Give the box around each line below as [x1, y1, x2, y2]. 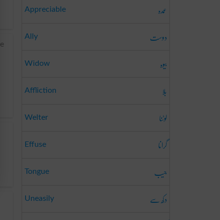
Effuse [25, 140, 46, 148]
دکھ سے [150, 190, 167, 209]
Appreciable [25, 5, 66, 13]
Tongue [25, 167, 49, 175]
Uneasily [25, 194, 54, 202]
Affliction [25, 86, 56, 94]
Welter [25, 113, 48, 121]
